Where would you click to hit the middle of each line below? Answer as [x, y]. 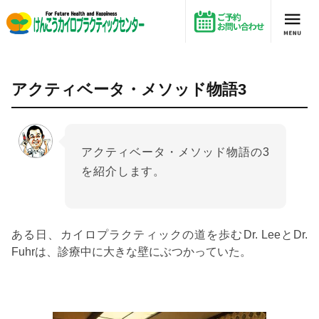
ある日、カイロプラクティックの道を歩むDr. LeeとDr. [159, 234]
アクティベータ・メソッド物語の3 [176, 152]
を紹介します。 [124, 171]
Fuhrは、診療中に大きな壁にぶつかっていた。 [131, 251]
